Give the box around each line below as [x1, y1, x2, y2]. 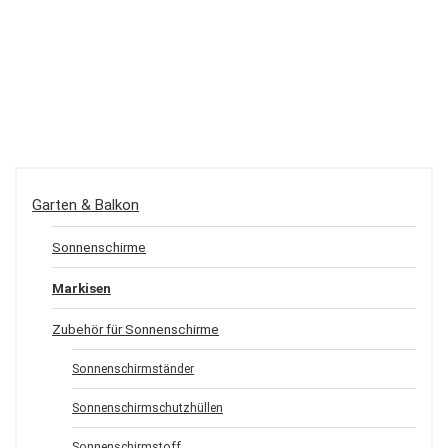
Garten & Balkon [32, 196, 139, 214]
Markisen [52, 280, 111, 296]
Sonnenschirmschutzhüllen [72, 401, 223, 415]
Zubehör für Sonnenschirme [52, 321, 219, 337]
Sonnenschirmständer [72, 362, 194, 376]
